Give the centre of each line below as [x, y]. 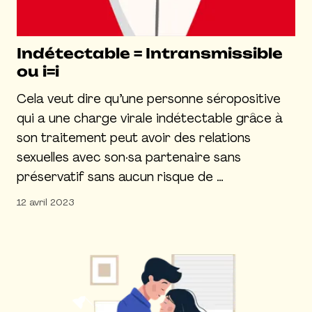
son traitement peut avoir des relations [134, 138]
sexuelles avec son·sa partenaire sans [129, 157]
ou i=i [38, 71]
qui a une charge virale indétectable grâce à [150, 118]
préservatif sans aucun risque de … [120, 177]
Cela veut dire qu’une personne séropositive [149, 99]
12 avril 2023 [46, 202]
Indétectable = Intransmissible [150, 53]
